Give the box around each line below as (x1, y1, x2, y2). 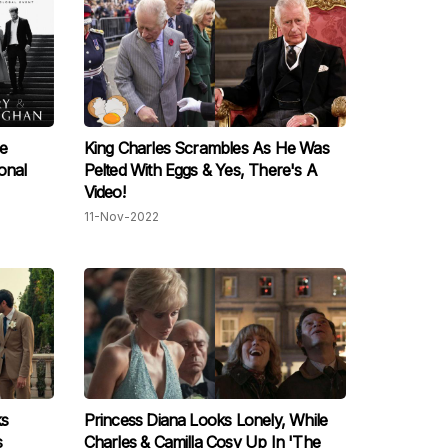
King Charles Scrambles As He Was (83, 138, 329, 159)
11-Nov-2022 (83, 209, 159, 225)
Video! (83, 182, 125, 203)
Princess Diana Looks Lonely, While (83, 410, 328, 431)
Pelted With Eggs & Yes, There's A (83, 160, 318, 181)
